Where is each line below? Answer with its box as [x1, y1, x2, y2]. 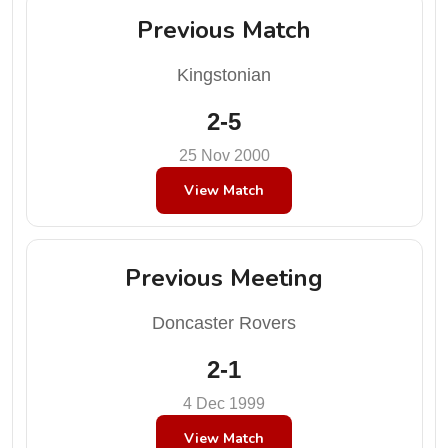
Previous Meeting [125, 262, 323, 294]
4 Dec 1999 [183, 395, 265, 412]
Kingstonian [177, 64, 271, 85]
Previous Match [137, 13, 311, 46]
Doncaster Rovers [152, 313, 296, 333]
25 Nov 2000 [178, 146, 270, 164]
